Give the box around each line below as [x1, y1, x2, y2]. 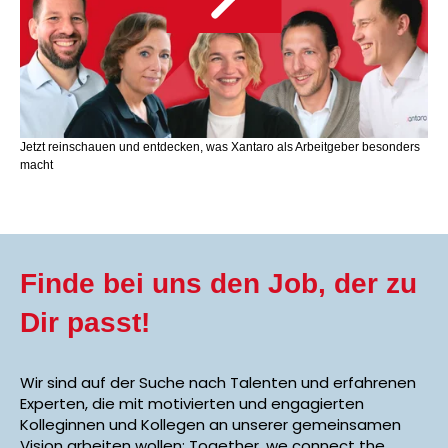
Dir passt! [20, 306, 150, 338]
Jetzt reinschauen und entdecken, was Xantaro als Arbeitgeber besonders [20, 139, 420, 154]
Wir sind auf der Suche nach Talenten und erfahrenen [20, 371, 416, 393]
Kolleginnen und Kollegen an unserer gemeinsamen [20, 413, 401, 435]
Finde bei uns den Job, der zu [20, 267, 417, 299]
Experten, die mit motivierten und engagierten [20, 392, 364, 414]
